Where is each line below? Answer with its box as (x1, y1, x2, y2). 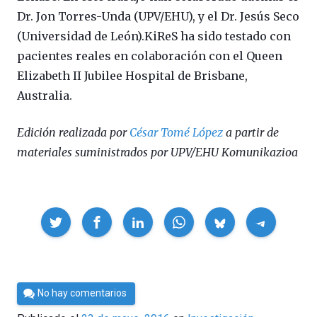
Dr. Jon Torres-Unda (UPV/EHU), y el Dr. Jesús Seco (17, 9, 299, 24)
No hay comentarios (38, 287, 127, 299)
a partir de (223, 125, 279, 140)
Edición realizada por (17, 125, 129, 140)
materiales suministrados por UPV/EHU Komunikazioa (17, 145, 298, 160)
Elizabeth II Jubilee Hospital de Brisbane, (17, 69, 248, 83)
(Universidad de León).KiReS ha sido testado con (17, 29, 291, 44)
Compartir (16, 208, 64, 222)
